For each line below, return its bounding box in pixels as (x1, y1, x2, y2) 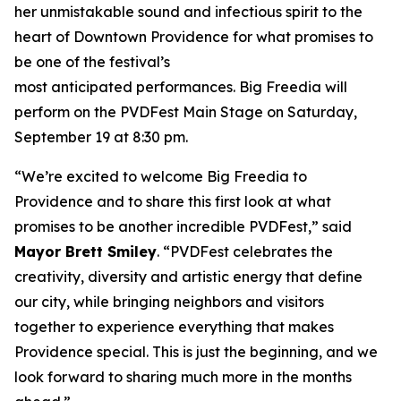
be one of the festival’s (14, 53, 170, 71)
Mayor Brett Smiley (14, 243, 157, 260)
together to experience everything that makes (14, 318, 334, 336)
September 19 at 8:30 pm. (14, 128, 188, 146)
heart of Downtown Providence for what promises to (14, 28, 373, 46)
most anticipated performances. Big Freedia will (14, 78, 347, 96)
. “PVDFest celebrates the (157, 243, 333, 260)
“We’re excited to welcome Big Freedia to (14, 167, 307, 185)
